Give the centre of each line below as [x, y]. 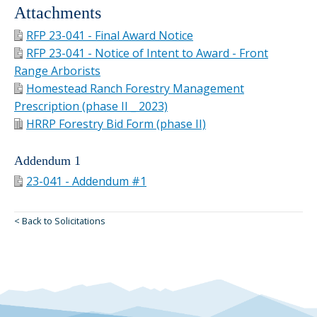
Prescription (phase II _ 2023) [91, 106]
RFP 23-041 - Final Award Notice [110, 35]
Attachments [58, 12]
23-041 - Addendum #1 [86, 181]
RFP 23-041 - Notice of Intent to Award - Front [147, 53]
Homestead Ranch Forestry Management [135, 88]
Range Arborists [57, 70]
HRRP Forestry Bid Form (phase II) [116, 123]
